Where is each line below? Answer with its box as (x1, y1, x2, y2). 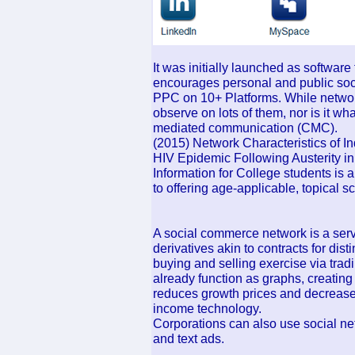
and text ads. (153, 331, 224, 345)
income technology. (153, 301, 261, 315)
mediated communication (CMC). (153, 120, 338, 135)
